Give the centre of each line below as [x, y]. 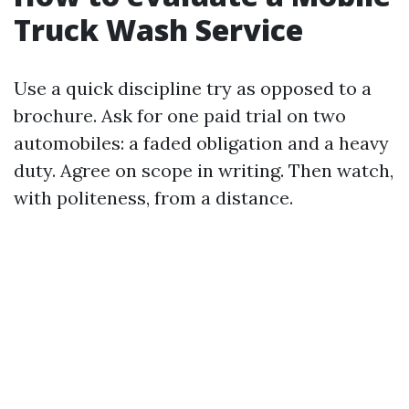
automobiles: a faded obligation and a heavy [201, 142]
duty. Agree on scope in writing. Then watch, [204, 170]
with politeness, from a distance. [153, 197]
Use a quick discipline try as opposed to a [193, 88]
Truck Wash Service [158, 29]
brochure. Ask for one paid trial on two [180, 115]
